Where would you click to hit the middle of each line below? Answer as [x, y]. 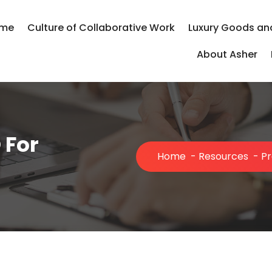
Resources [223, 157]
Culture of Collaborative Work [101, 27]
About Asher [227, 54]
